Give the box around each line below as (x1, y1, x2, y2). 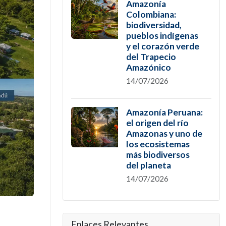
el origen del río (126, 118, 189, 128)
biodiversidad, (126, 20, 182, 30)
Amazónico (126, 62, 171, 73)
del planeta (126, 160, 171, 171)
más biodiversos (126, 149, 190, 160)
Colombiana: (126, 9, 176, 20)
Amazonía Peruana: (126, 107, 203, 118)
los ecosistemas (126, 139, 190, 149)
